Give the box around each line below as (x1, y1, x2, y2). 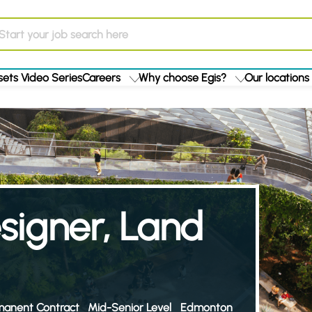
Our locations (244, 71, 309, 84)
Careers (82, 71, 120, 84)
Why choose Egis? (139, 71, 226, 84)
